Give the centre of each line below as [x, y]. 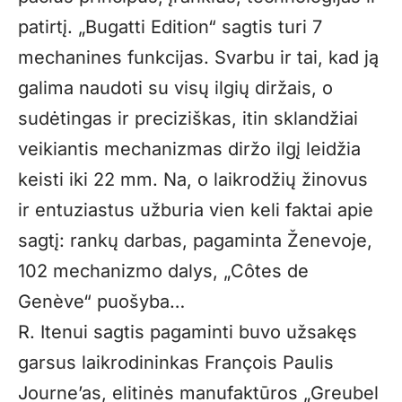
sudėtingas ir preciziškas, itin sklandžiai [188, 119]
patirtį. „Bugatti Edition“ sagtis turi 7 [170, 27]
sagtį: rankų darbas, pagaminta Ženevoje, [195, 241]
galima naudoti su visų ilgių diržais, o [175, 88]
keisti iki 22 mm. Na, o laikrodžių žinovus [193, 180]
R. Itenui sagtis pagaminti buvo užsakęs [188, 332]
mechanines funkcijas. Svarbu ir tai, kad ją [198, 58]
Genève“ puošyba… [101, 302]
